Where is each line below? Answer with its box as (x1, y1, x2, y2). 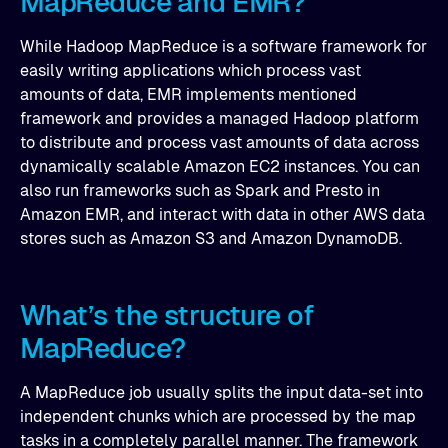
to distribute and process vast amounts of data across (20, 133, 419, 152)
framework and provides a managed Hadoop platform (20, 109, 419, 128)
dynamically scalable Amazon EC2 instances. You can (20, 157, 420, 176)
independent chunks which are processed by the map (20, 407, 416, 426)
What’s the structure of (20, 299, 315, 331)
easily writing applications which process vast (20, 61, 361, 80)
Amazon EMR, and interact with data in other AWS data (20, 205, 425, 224)
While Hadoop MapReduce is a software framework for (20, 37, 427, 56)
